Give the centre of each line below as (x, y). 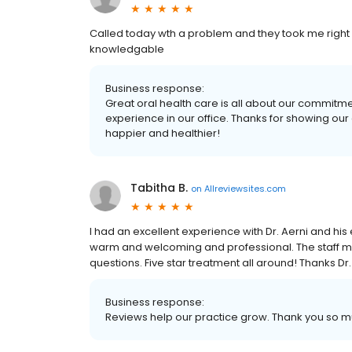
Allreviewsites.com (245, 188)
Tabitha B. (159, 188)
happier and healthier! (163, 133)
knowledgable (127, 49)
